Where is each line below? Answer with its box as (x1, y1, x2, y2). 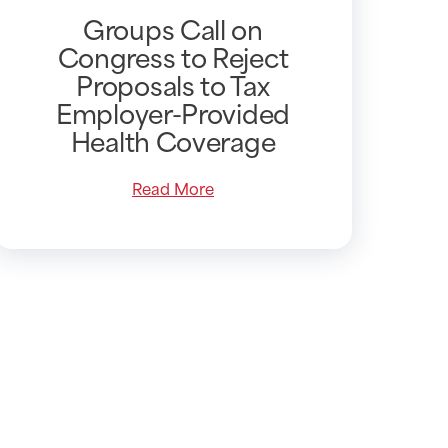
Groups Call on (83, 6, 263, 49)
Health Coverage (70, 118, 276, 161)
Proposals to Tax (76, 62, 270, 105)
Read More (131, 174, 214, 200)
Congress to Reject (57, 34, 289, 77)
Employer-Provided (56, 90, 290, 133)
